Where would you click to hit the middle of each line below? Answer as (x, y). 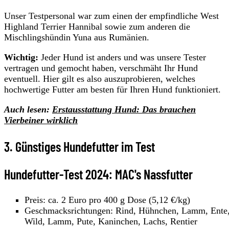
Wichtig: (21, 58)
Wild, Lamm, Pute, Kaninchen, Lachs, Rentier (111, 221)
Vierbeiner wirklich (41, 120)
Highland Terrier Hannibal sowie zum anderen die (97, 27)
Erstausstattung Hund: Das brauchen (124, 110)
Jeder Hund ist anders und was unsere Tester (122, 58)
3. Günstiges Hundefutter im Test (79, 146)
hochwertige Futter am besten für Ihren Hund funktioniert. (112, 90)
